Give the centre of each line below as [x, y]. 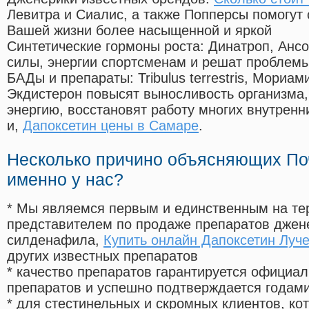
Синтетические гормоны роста [103, 47]
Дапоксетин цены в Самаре [111, 126]
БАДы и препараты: [72, 78]
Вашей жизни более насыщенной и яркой [139, 31]
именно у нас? [65, 180]
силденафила [51, 240]
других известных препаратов [102, 256]
